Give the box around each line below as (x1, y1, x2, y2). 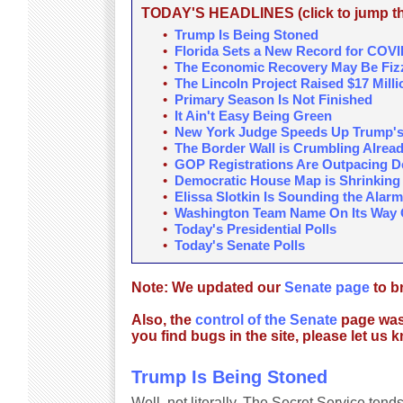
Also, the (130, 312, 195, 327)
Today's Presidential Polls (174, 221, 336, 237)
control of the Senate (194, 312, 337, 327)
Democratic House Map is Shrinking (174, 173, 400, 188)
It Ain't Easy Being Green (174, 108, 332, 123)
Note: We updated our (130, 280, 284, 295)
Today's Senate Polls (174, 237, 305, 253)
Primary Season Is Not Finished (174, 92, 372, 107)
